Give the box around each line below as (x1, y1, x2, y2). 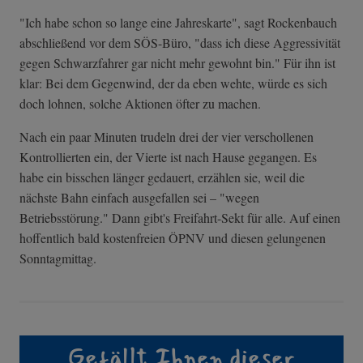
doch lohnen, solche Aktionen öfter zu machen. (19, 95, 261, 113)
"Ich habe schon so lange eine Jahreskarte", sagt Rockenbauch (19, 14, 337, 32)
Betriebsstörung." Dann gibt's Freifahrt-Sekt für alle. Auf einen (19, 209, 340, 227)
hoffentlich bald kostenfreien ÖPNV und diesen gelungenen (19, 229, 326, 247)
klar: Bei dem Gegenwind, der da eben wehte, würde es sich (19, 75, 327, 92)
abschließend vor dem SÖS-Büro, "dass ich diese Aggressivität (19, 34, 340, 52)
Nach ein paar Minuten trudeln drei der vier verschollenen (19, 128, 314, 146)
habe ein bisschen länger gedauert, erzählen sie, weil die (19, 169, 305, 186)
